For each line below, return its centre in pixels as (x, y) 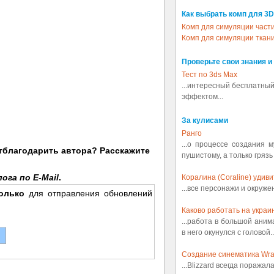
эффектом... (202, 97)
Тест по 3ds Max (209, 75)
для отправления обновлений (88, 193)
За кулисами (205, 120)
